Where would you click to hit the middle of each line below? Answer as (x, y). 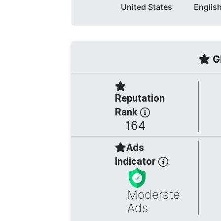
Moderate (153, 194)
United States (147, 7)
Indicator (137, 161)
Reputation (140, 98)
